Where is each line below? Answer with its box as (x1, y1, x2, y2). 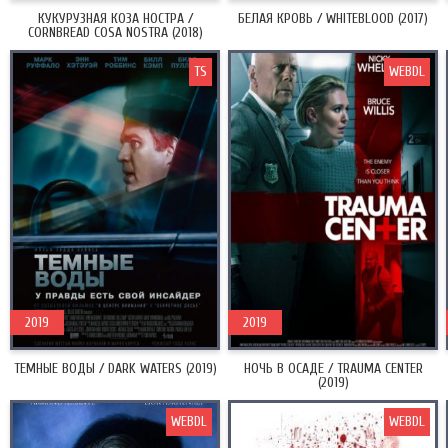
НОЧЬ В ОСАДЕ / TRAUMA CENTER (243, 360, 423, 377)
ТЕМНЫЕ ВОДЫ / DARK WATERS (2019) (13, 360, 217, 377)
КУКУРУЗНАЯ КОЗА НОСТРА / (37, 10, 193, 27)
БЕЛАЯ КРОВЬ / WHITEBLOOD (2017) (238, 10, 428, 27)
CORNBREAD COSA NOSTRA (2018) (27, 24, 203, 41)
